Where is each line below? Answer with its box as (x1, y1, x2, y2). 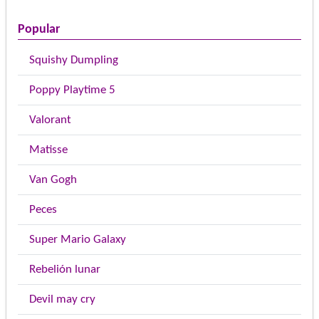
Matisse (29, 144, 68, 156)
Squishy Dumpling (29, 54, 118, 66)
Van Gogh (29, 174, 77, 186)
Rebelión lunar (29, 263, 100, 276)
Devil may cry (29, 293, 95, 305)
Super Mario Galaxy (29, 234, 126, 246)
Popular (18, 23, 60, 36)
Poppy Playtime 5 (29, 84, 115, 96)
